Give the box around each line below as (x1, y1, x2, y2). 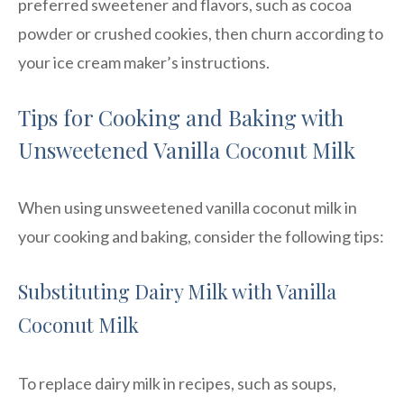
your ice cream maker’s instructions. (18, 51, 270, 72)
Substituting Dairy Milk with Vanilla (18, 277, 336, 305)
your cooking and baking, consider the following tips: (18, 225, 384, 246)
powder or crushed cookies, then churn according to (18, 23, 383, 43)
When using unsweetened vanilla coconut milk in (18, 197, 357, 217)
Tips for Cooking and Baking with (18, 102, 344, 132)
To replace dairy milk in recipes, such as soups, (18, 372, 336, 393)
